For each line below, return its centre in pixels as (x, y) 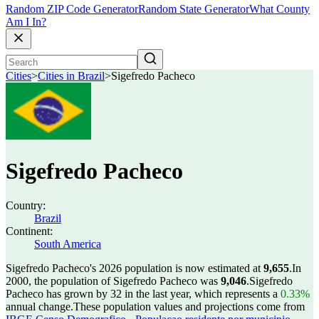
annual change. (40, 307)
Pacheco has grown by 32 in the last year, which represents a (143, 294)
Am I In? (26, 22)
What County (279, 9)
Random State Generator (194, 9)
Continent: (29, 231)
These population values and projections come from (189, 307)
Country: (26, 205)
